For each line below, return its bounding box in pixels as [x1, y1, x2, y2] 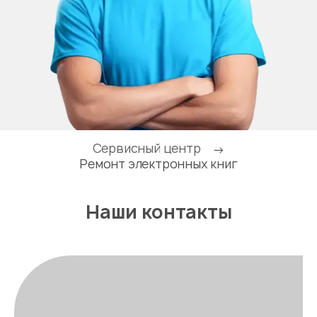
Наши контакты [85, 198, 232, 224]
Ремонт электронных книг [79, 155, 238, 172]
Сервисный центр [92, 139, 201, 156]
